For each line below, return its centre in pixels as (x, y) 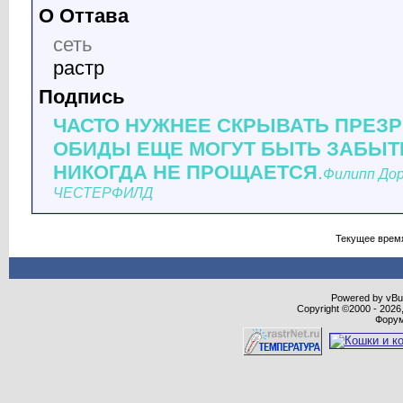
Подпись (82, 97)
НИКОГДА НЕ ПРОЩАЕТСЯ (185, 172)
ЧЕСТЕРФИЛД (103, 193)
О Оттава (84, 16)
